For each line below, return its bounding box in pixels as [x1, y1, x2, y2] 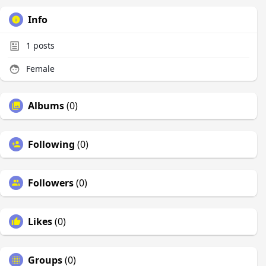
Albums [28, 99, 64, 112]
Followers [28, 176, 74, 189]
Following [28, 138, 75, 151]
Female [24, 63, 55, 74]
